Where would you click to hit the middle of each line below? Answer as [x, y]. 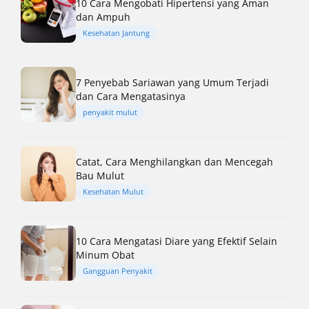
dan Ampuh [103, 17]
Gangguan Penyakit [118, 271]
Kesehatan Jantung [116, 33]
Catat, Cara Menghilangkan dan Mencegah [175, 162]
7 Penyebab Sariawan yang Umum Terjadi [172, 83]
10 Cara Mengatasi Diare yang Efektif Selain [177, 241]
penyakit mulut [110, 112]
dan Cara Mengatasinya [131, 97]
